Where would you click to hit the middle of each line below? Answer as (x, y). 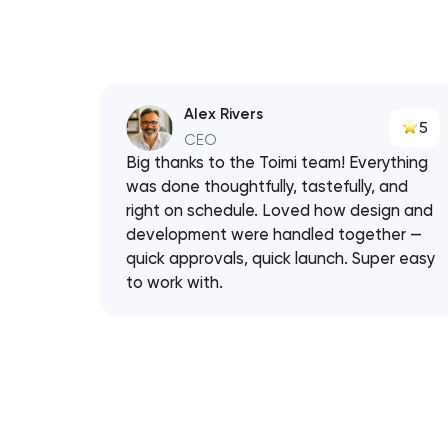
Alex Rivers (223, 114)
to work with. (175, 283)
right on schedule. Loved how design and (280, 211)
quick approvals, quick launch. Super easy (281, 259)
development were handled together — (274, 235)
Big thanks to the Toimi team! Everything (277, 163)
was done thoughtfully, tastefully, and (267, 187)
